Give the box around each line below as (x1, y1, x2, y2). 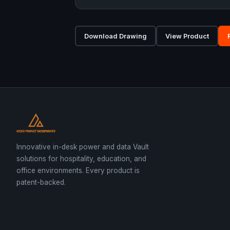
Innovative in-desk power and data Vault (16, 142, 149, 151)
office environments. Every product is (16, 166, 140, 175)
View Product (165, 32, 209, 40)
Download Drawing (84, 32, 147, 40)
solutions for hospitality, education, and (16, 154, 146, 163)
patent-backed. (16, 178, 66, 186)
